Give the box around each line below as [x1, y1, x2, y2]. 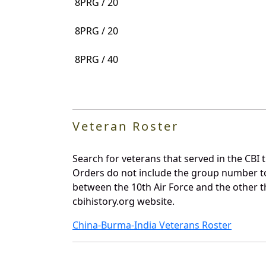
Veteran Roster [72, 118, 179, 134]
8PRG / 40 [75, 52, 118, 66]
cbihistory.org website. [72, 194, 175, 208]
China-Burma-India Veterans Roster [72, 218, 232, 232]
